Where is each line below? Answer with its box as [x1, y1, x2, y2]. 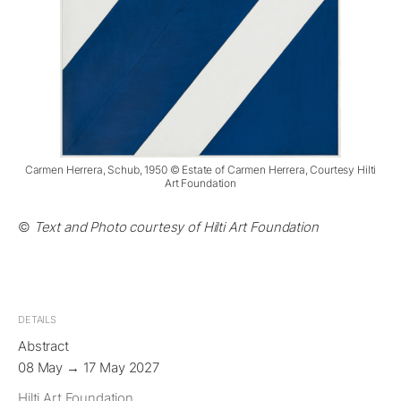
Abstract [18, 337, 69, 354]
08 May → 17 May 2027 [18, 359, 159, 376]
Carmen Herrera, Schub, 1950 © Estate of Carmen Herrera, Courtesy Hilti [24, 163, 377, 176]
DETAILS [18, 313, 56, 326]
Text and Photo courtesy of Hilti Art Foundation [33, 218, 319, 235]
